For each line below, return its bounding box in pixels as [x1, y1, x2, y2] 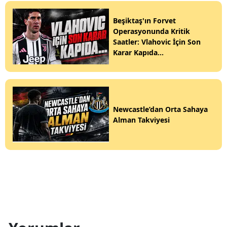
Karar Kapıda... [113, 48, 164, 58]
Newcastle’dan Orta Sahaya [113, 104, 208, 115]
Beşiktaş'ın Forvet [113, 16, 176, 26]
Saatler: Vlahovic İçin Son [113, 37, 201, 47]
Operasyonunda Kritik [113, 26, 190, 36]
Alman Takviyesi [113, 115, 170, 125]
